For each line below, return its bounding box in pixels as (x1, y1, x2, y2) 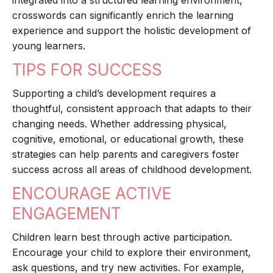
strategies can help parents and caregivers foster (12, 148, 239, 161)
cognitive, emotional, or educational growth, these (12, 133, 244, 146)
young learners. (12, 40, 85, 52)
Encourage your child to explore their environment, (12, 246, 251, 259)
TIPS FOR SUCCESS (12, 60, 162, 80)
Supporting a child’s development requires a (12, 87, 216, 100)
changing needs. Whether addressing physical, (12, 118, 227, 130)
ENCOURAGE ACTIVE (12, 184, 171, 204)
